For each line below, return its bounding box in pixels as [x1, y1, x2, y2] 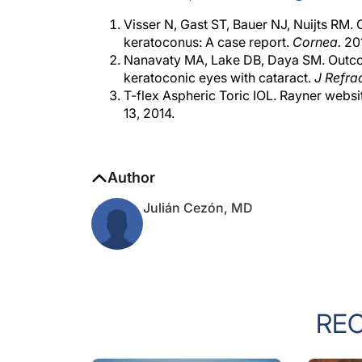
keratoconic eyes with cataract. [124, 53, 314, 69]
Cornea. [293, 18, 341, 34]
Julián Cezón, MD [143, 183, 253, 200]
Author [107, 153, 155, 170]
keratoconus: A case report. [124, 18, 293, 34]
